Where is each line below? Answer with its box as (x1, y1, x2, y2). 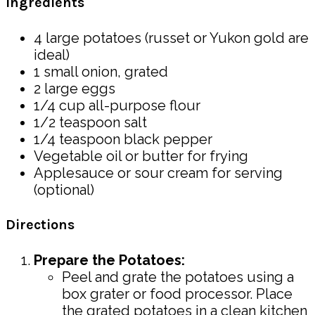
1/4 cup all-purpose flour (34, 96, 200, 114)
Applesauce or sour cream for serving (34, 164, 283, 181)
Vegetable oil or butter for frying (34, 147, 248, 165)
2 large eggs (34, 79, 115, 97)
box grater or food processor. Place (62, 285, 292, 302)
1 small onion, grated (34, 63, 168, 80)
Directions (6, 217, 75, 233)
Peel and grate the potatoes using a (62, 268, 294, 285)
